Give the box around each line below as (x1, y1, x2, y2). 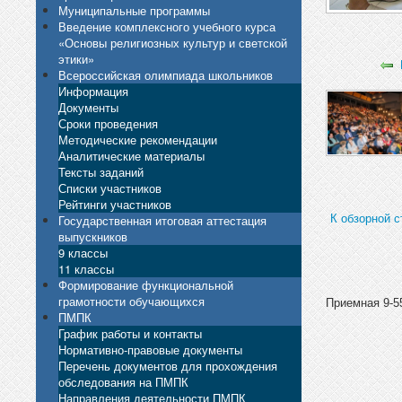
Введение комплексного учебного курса (58, 17, 275, 35)
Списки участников (58, 179, 162, 197)
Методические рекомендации (58, 130, 217, 148)
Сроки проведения (58, 114, 158, 132)
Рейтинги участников (58, 195, 171, 213)
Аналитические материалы (58, 146, 205, 164)
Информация (58, 82, 128, 100)
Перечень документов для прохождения (58, 356, 277, 374)
